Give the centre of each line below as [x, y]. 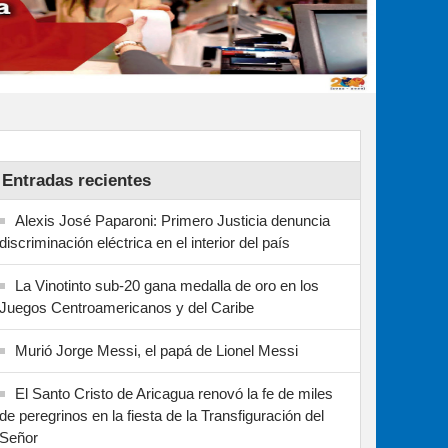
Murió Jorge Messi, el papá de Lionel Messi [156, 350]
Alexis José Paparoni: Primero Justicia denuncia [172, 220]
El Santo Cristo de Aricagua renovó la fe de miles [174, 393]
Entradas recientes [76, 180]
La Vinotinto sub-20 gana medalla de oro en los [167, 285]
